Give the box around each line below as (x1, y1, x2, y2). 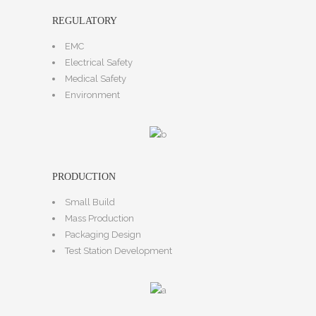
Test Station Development (65, 245, 172, 256)
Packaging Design (65, 229, 141, 240)
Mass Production (65, 212, 134, 224)
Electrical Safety (65, 56, 133, 68)
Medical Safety (65, 73, 126, 84)
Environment (65, 89, 120, 100)
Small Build (65, 196, 115, 207)
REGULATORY (52, 15, 117, 26)
